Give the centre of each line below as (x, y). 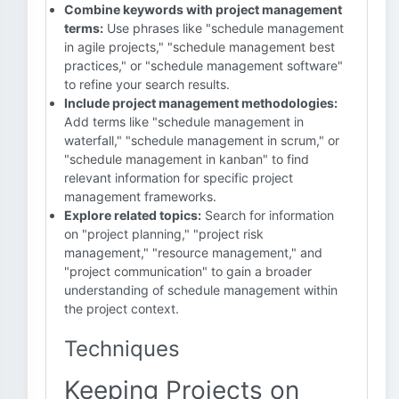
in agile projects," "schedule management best (199, 47)
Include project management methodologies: (201, 103)
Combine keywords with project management (203, 9)
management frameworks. (140, 196)
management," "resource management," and (193, 252)
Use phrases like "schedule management (224, 28)
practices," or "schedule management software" (204, 65)
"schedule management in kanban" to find (187, 159)
